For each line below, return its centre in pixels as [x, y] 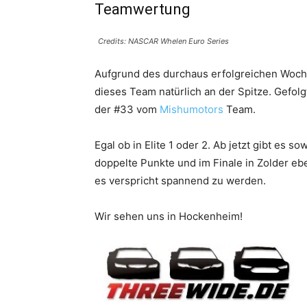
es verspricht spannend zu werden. [180, 181]
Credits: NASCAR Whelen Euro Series [163, 41]
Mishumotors [192, 109]
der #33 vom [127, 109]
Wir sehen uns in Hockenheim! [169, 216]
